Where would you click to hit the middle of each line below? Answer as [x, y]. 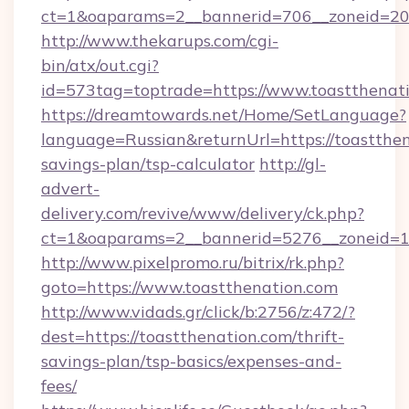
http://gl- [293, 164]
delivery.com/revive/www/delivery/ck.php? [203, 213]
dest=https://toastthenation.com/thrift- [193, 336]
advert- [70, 189]
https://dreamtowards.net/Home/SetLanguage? [224, 115]
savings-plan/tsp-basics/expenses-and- [191, 361]
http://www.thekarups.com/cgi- [160, 41]
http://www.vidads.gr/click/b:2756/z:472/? [198, 312]
